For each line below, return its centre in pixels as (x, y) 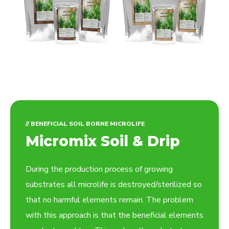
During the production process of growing (99, 169)
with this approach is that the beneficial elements (114, 215)
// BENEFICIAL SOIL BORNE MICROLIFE (85, 124)
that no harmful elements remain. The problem (109, 200)
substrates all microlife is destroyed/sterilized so (114, 185)
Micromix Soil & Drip (103, 141)
